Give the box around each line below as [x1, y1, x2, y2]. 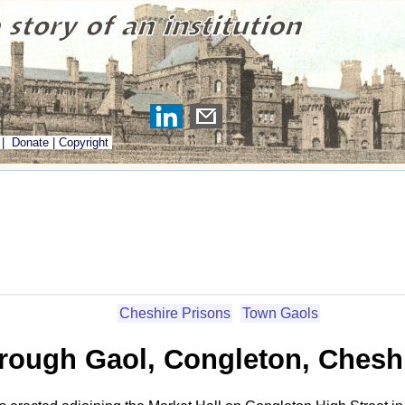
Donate [12, 136, 49, 149]
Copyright [59, 136, 108, 149]
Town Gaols [242, 305, 318, 321]
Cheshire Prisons [119, 305, 231, 321]
